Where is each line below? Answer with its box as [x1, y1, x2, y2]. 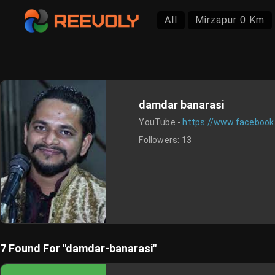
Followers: [139, 135, 182, 145]
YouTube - [139, 117, 183, 127]
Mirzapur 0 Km [195, 14, 265, 26]
